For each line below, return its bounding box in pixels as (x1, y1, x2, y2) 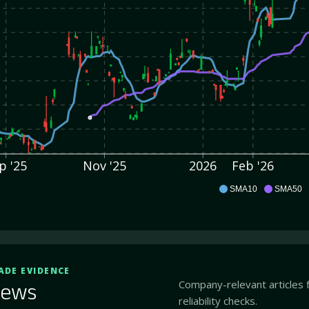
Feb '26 (232, 157, 275, 175)
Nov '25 (82, 157, 126, 175)
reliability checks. (179, 293, 258, 308)
